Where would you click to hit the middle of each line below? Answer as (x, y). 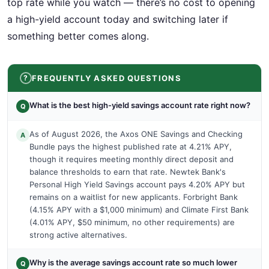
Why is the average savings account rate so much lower (133, 262)
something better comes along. (78, 36)
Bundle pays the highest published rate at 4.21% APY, (131, 146)
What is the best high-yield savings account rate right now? (140, 105)
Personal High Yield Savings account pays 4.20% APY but (137, 184)
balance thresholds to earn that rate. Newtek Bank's (128, 171)
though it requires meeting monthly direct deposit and (131, 159)
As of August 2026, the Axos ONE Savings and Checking (136, 134)
